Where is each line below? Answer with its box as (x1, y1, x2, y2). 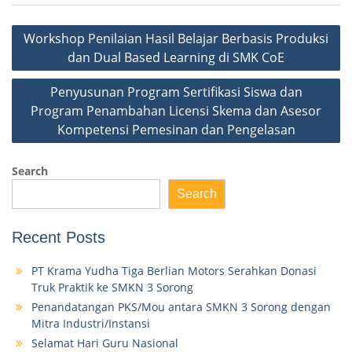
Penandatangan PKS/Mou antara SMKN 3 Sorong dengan (31, 299, 331, 314)
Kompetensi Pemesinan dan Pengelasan (57, 120, 295, 138)
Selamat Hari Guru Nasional (31, 335, 178, 350)
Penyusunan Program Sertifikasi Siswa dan (49, 82, 302, 101)
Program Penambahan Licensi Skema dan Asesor (31, 101, 321, 119)
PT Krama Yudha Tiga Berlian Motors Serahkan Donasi (31, 262, 317, 278)
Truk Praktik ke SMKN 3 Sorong (31, 279, 193, 295)
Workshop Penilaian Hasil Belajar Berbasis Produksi (24, 29, 328, 47)
